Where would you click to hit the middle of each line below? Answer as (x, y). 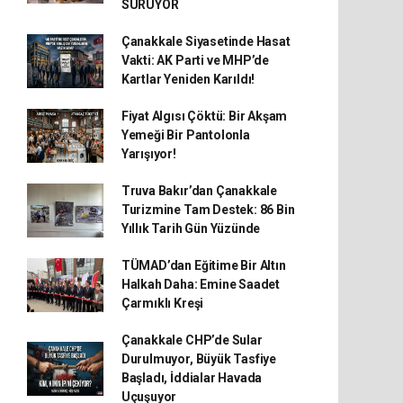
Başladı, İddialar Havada (192, 378)
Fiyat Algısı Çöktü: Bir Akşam (204, 116)
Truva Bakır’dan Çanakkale (199, 191)
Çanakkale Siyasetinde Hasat (206, 41)
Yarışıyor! (148, 154)
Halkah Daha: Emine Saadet (201, 284)
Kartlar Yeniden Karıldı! (188, 79)
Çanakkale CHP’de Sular (192, 340)
